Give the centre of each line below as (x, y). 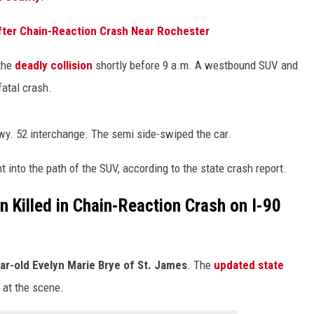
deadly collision (54, 65)
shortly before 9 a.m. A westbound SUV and (195, 65)
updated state (249, 265)
